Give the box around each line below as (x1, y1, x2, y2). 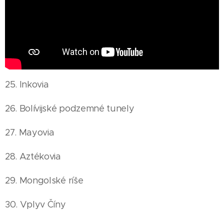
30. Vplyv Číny (5, 199, 66, 210)
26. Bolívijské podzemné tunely (5, 103, 134, 114)
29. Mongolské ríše (5, 175, 83, 186)
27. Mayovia (5, 127, 54, 138)
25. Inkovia (5, 79, 49, 90)
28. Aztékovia (5, 151, 61, 162)
